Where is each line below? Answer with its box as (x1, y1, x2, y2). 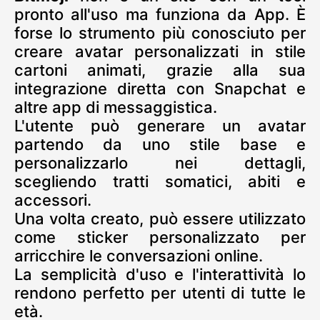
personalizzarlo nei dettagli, (14, 154, 306, 173)
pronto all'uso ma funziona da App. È (14, 5, 306, 24)
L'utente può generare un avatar (14, 116, 306, 136)
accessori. (14, 191, 91, 210)
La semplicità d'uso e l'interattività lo (14, 265, 306, 284)
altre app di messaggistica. (14, 98, 217, 117)
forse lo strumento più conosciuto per (14, 24, 306, 43)
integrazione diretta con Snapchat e (14, 79, 306, 99)
